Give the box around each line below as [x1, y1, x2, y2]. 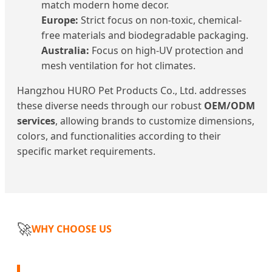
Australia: [41, 44, 89, 58]
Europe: [41, 13, 78, 27]
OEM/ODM [204, 99, 255, 113]
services [17, 114, 55, 128]
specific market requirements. [17, 144, 155, 158]
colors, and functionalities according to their [17, 129, 221, 143]
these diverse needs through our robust [17, 99, 204, 113]
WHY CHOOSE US [32, 222, 112, 236]
